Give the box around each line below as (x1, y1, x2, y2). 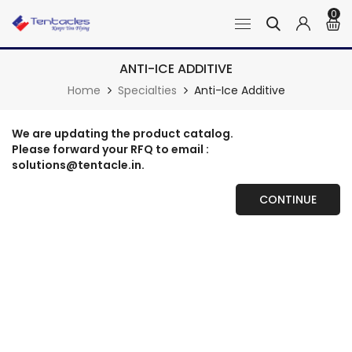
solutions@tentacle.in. (12, 157, 145, 173)
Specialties (117, 82, 177, 98)
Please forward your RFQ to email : (12, 141, 209, 157)
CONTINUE (259, 192, 317, 207)
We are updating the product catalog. (12, 126, 233, 141)
